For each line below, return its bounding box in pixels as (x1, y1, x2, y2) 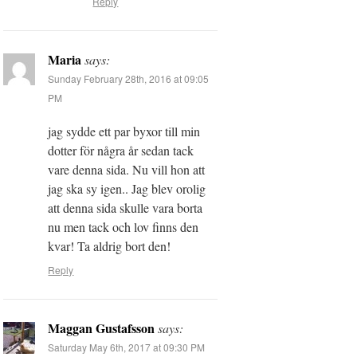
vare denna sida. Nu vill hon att (48, 161, 206, 178)
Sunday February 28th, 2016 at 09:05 (48, 72, 210, 86)
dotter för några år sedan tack (48, 142, 194, 159)
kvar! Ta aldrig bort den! (48, 237, 171, 255)
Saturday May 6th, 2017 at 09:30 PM (48, 340, 206, 355)
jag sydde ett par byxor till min (48, 123, 201, 140)
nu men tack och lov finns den (48, 218, 199, 236)
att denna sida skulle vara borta (48, 199, 203, 217)
